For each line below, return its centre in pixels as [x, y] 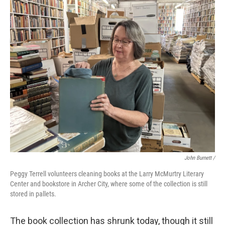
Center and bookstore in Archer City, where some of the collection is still [109, 184]
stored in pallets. [33, 194]
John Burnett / [200, 158]
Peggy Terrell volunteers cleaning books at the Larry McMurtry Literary [107, 174]
